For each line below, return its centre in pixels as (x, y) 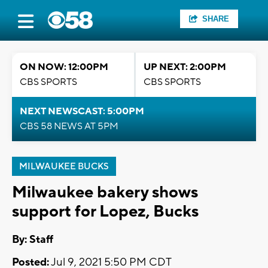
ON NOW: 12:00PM (64, 67)
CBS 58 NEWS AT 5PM (69, 126)
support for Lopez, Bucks (105, 211)
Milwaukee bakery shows (105, 192)
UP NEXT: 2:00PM (185, 67)
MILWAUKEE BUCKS (64, 167)
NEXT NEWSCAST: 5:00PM (82, 111)
